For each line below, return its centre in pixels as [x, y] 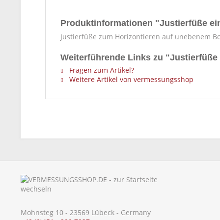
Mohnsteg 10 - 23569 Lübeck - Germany [86, 212]
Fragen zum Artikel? [101, 70]
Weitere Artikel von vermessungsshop [130, 79]
